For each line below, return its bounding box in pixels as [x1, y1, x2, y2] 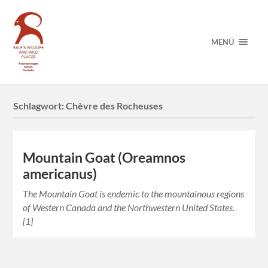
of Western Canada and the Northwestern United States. [23, 202, 235, 214]
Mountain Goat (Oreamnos [23, 150, 186, 166]
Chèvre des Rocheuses [66, 100, 163, 112]
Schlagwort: [13, 100, 66, 112]
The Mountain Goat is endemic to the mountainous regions [23, 188, 245, 200]
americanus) [23, 166, 98, 182]
